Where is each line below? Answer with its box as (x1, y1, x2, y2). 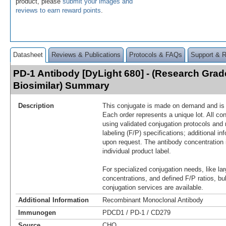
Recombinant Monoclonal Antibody (102, 196, 203, 204)
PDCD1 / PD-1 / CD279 (102, 208, 171, 216)
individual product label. (102, 147, 171, 155)
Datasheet (13, 50, 43, 59)
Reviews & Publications (51, 50, 121, 59)
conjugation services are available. (102, 183, 203, 191)
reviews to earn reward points (16, 6, 101, 14)
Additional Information (18, 196, 89, 204)
